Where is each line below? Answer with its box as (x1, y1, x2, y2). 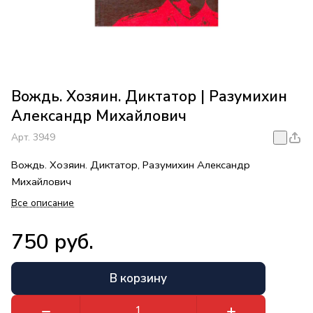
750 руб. (11, 228, 94, 257)
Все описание (11, 196, 74, 210)
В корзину (110, 270, 167, 287)
